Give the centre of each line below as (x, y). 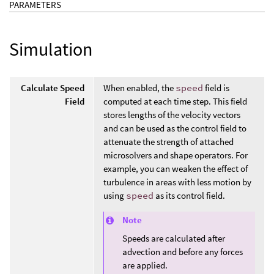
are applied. (145, 265)
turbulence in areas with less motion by (177, 182)
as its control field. (189, 195)
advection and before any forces (183, 251)
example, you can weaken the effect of (176, 168)
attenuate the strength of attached (168, 141)
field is (216, 87)
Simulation (51, 49)
